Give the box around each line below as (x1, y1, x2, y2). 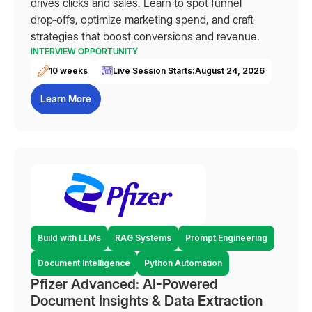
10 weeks (49, 65, 88, 76)
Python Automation (144, 258, 222, 268)
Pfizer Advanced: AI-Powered (31, 276, 218, 292)
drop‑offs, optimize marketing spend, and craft (31, 13, 253, 26)
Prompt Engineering (185, 233, 267, 243)
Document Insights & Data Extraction (31, 292, 263, 309)
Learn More (40, 93, 91, 104)
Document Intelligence (38, 258, 130, 268)
